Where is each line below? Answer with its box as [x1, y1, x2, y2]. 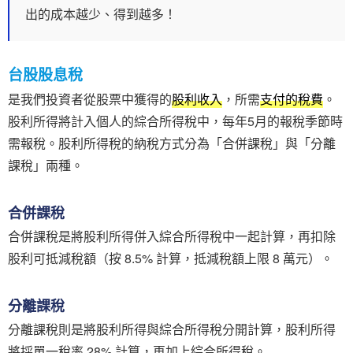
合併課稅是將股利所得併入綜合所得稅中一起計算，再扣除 [8, 226, 336, 245]
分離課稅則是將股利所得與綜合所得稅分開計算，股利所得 [8, 319, 336, 338]
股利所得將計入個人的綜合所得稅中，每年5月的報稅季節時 [8, 111, 343, 130]
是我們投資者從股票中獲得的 [8, 89, 172, 108]
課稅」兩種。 [8, 155, 84, 174]
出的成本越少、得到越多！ [25, 5, 176, 24]
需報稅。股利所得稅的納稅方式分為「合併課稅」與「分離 [8, 133, 336, 152]
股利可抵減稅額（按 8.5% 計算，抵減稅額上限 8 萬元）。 [8, 248, 333, 267]
